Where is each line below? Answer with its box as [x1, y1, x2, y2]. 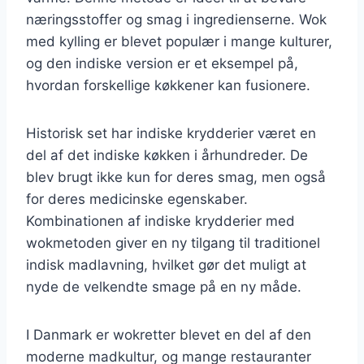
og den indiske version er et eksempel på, [26, 54, 298, 71]
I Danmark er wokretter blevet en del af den [26, 326, 311, 343]
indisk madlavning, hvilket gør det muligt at [26, 256, 306, 273]
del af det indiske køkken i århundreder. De [26, 146, 308, 163]
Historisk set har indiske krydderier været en [26, 124, 316, 141]
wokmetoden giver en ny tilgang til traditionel [26, 234, 320, 251]
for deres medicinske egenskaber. [26, 190, 248, 207]
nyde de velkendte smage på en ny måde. [26, 278, 301, 295]
